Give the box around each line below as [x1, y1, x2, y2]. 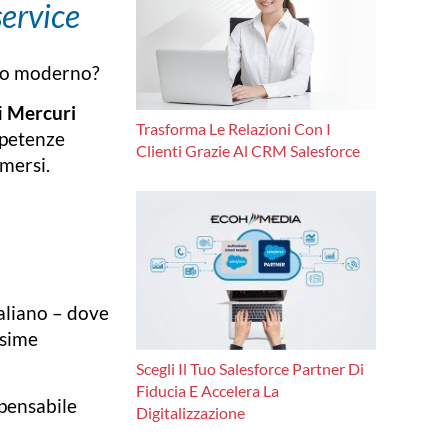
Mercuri [7, 101, 76, 125]
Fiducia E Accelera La [136, 380, 279, 400]
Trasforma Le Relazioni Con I [136, 119, 331, 139]
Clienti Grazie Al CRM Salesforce [136, 141, 360, 161]
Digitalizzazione [136, 402, 245, 422]
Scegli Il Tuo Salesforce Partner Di [136, 358, 364, 378]
